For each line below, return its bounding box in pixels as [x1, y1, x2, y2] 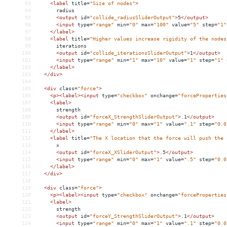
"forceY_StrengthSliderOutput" [90, 213, 178, 219]
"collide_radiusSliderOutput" [90, 15, 175, 21]
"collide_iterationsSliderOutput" [90, 50, 187, 56]
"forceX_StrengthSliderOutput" [90, 114, 178, 120]
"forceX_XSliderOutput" [90, 149, 157, 156]
